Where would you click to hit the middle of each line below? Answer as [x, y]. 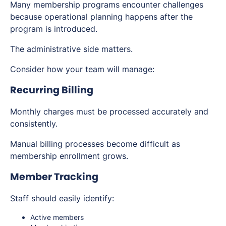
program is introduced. [54, 29]
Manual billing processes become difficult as [95, 144]
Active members [57, 217]
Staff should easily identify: [62, 199]
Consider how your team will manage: [82, 69]
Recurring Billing [52, 90]
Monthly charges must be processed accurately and [109, 112]
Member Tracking [54, 177]
